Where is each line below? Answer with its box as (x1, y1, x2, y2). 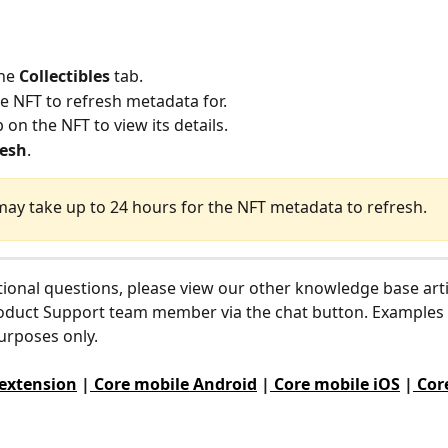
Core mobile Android (90, 373, 257, 396)
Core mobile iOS (270, 373, 400, 396)
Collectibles (19, 65, 110, 88)
